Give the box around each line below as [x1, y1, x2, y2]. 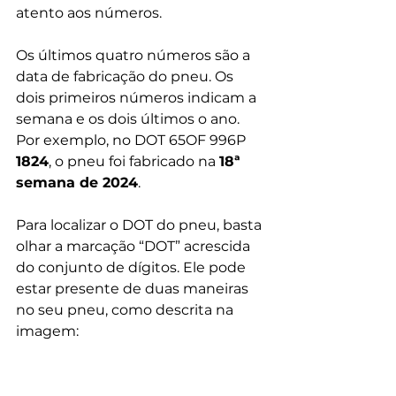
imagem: [16, 323, 82, 340]
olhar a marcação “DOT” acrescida [16, 238, 254, 255]
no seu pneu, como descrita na [16, 301, 237, 319]
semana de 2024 [16, 174, 138, 192]
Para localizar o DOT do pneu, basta [16, 217, 265, 234]
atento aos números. [16, 4, 162, 22]
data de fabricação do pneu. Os [16, 68, 237, 86]
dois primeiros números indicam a [16, 89, 260, 107]
